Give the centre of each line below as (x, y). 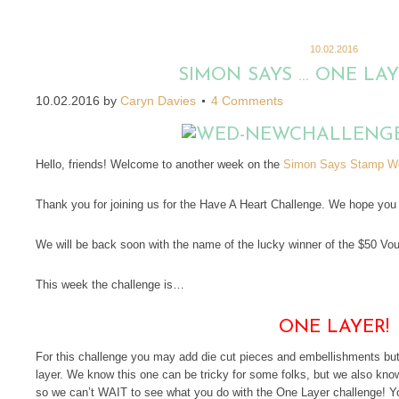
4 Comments (247, 101)
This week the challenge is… (110, 285)
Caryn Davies (158, 101)
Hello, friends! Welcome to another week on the (159, 164)
